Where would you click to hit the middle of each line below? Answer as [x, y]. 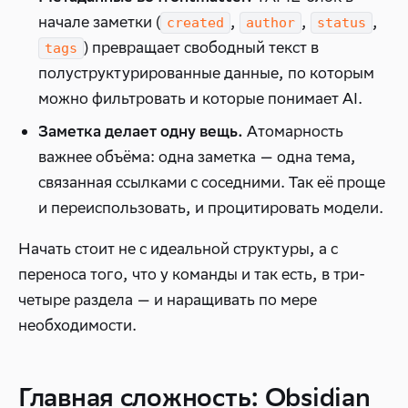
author [270, 23]
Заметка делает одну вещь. [141, 131]
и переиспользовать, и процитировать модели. [211, 208]
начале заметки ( [99, 22]
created [195, 23]
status [342, 23]
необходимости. [77, 325]
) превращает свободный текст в [201, 47]
